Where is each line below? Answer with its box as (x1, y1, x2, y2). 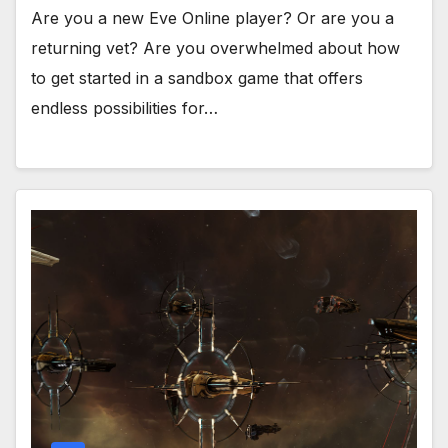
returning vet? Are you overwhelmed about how (31, 37, 400, 58)
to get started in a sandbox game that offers (31, 67, 363, 88)
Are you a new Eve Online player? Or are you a (31, 7, 394, 28)
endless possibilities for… (31, 97, 218, 118)
